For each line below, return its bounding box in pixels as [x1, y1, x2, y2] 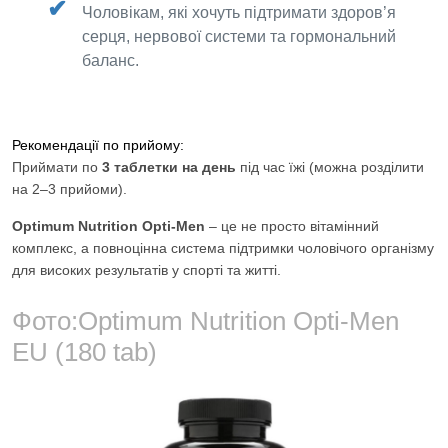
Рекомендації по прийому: [12, 137, 184, 154]
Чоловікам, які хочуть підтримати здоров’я [82, 4, 396, 22]
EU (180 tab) [12, 337, 157, 368]
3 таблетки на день [102, 159, 236, 176]
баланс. [82, 52, 139, 70]
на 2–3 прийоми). [12, 181, 127, 198]
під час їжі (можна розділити [236, 159, 424, 176]
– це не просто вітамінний [205, 218, 379, 235]
